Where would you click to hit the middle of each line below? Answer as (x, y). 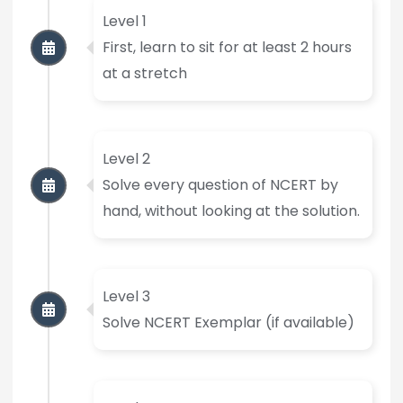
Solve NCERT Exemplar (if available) (228, 323)
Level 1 (124, 22)
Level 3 (126, 297)
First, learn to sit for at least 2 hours (227, 48)
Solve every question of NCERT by (220, 185)
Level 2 (126, 159)
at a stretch (144, 74)
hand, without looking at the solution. (231, 211)
